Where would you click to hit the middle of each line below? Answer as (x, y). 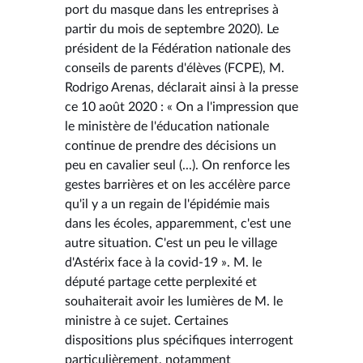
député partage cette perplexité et (161, 282)
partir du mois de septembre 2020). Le (172, 29)
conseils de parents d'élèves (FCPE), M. (175, 68)
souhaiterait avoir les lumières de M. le (174, 301)
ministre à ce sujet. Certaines (147, 320)
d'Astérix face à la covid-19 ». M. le (163, 262)
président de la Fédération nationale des (178, 48)
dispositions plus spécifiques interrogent (179, 340)
